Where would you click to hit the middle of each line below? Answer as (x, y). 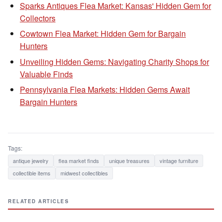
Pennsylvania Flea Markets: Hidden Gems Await (105, 90)
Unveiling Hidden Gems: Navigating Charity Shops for (114, 61)
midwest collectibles (84, 173)
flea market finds (79, 161)
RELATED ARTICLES (38, 201)
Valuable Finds (46, 74)
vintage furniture (179, 161)
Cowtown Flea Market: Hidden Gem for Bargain (103, 34)
